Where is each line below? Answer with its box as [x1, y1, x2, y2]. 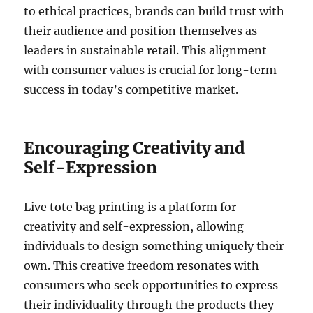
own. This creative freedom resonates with [24, 258, 260, 272]
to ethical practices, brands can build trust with [24, 3, 285, 18]
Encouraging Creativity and [24, 137, 245, 158]
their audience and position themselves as [24, 23, 258, 38]
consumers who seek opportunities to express [24, 277, 279, 292]
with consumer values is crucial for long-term [24, 62, 277, 77]
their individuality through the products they [24, 297, 275, 312]
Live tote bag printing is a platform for [24, 199, 237, 214]
